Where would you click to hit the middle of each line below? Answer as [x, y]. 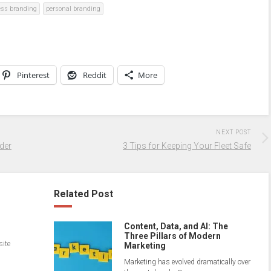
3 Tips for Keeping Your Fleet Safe [187, 146]
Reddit [95, 75]
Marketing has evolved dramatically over [187, 262]
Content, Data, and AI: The [176, 227]
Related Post [83, 194]
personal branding [73, 9]
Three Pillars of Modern [172, 236]
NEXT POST [233, 132]
